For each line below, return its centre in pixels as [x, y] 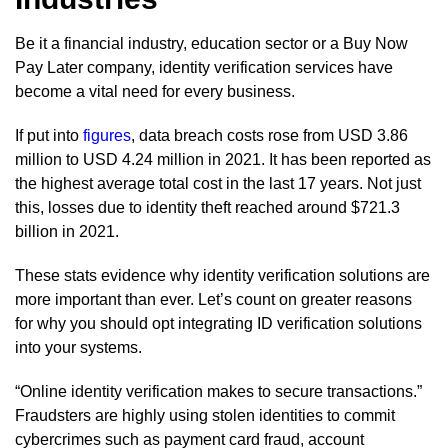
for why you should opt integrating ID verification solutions [218, 323]
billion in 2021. [67, 231]
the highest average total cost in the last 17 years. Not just [218, 183]
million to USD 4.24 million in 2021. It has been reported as [223, 159]
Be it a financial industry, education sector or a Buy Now [211, 43]
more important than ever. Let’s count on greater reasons [213, 299]
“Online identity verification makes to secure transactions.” [218, 391]
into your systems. [78, 347]
